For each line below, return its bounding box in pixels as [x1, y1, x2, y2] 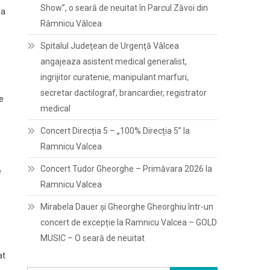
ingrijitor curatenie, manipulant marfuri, [40, 72, 189, 82]
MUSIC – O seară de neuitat [40, 233, 145, 243]
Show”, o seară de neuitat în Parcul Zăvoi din [40, 3, 209, 13]
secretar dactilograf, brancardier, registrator [40, 88, 207, 98]
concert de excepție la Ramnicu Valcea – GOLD [40, 218, 218, 227]
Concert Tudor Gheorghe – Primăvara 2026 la [40, 164, 213, 174]
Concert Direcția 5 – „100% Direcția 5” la [40, 126, 190, 136]
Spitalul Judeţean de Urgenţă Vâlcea [40, 41, 180, 51]
